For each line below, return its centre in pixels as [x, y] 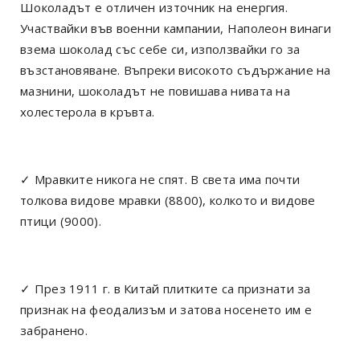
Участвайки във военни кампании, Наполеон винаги [176, 28]
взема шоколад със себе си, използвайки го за [160, 49]
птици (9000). [61, 221]
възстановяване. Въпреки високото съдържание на [176, 70]
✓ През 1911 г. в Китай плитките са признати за [166, 288]
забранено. [54, 330]
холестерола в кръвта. [88, 111]
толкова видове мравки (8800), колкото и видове [168, 200]
